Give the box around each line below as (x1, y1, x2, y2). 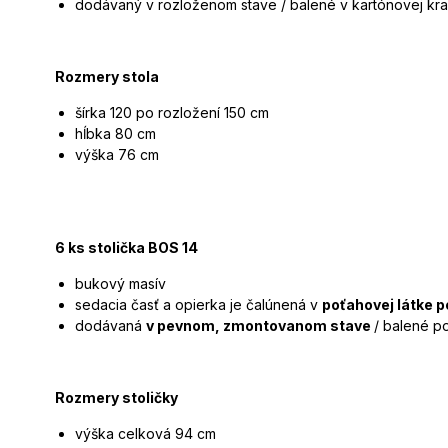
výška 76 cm (75, 146, 159, 164)
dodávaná (75, 317, 146, 335)
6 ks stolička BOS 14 (55, 239, 198, 257)
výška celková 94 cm (75, 425, 216, 443)
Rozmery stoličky (55, 389, 178, 407)
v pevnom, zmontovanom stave (146, 317, 374, 335)
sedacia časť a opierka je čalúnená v (75, 296, 322, 314)
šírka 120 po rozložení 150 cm (75, 104, 269, 122)
